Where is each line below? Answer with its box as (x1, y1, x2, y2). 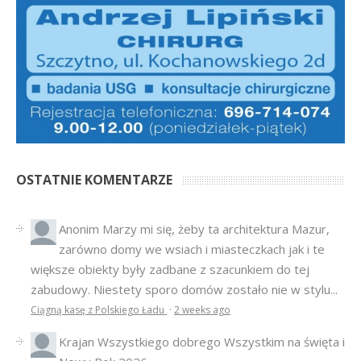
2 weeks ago (174, 303, 230, 317)
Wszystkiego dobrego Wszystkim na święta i (98, 334, 345, 351)
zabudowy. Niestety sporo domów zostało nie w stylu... (31, 281, 338, 298)
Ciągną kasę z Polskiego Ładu (31, 303, 167, 317)
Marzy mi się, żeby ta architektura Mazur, (102, 221, 330, 238)
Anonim (59, 221, 102, 238)
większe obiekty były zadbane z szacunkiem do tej (31, 261, 309, 278)
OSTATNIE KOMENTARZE (16, 171, 172, 189)
